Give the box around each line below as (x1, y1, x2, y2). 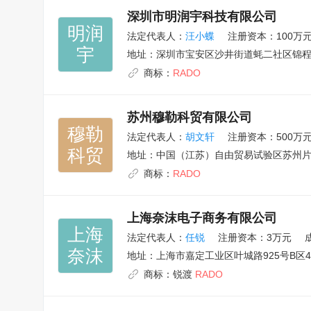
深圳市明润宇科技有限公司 (127, 10, 277, 24)
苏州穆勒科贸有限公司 (127, 110, 252, 124)
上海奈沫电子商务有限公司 (127, 211, 277, 225)
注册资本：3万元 (218, 232, 292, 243)
